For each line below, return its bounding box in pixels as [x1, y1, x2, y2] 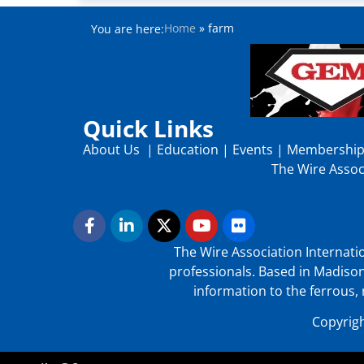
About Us [83, 140, 143, 158]
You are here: [91, 21, 164, 37]
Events [232, 140, 273, 158]
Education [157, 140, 219, 158]
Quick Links [83, 112, 214, 144]
